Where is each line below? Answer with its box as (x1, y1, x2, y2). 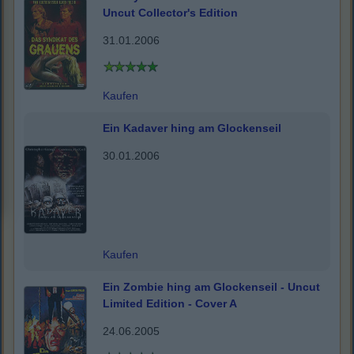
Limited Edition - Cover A (103, 297, 237, 311)
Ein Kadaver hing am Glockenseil (103, 122, 281, 135)
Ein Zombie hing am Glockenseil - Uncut (103, 281, 320, 294)
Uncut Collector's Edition (103, 6, 238, 20)
